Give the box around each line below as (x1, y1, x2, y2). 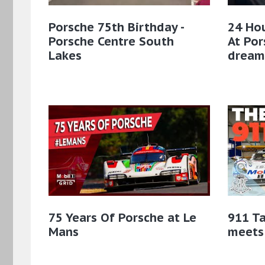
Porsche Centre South (49, 33, 174, 49)
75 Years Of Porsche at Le (49, 210, 196, 226)
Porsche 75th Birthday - (49, 19, 183, 35)
